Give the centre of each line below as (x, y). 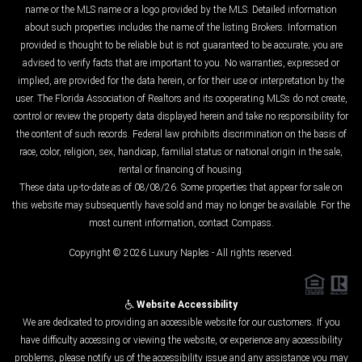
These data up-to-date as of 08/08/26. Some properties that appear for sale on (181, 188)
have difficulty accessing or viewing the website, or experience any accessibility (181, 341)
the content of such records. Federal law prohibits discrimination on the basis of (181, 135)
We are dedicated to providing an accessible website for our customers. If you (181, 323)
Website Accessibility (185, 305)
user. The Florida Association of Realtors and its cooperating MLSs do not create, (181, 99)
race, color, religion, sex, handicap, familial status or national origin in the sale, (181, 152)
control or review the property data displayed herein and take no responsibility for (181, 117)
